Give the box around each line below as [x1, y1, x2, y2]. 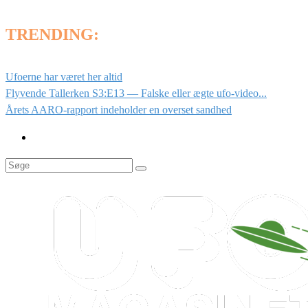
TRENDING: [5, 25, 99, 43]
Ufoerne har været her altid [5, 70, 122, 82]
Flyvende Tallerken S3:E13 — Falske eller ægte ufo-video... [5, 87, 267, 99]
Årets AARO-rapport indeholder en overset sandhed [5, 103, 232, 115]
